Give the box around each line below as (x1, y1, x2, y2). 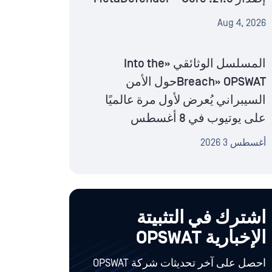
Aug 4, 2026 (217, 18, 266, 29)
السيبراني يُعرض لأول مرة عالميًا (105, 93, 266, 107)
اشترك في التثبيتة (137, 208, 266, 229)
